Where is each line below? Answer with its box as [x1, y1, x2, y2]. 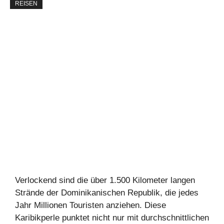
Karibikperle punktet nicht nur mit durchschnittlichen [15, 213, 209, 223]
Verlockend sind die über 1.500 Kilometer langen [15, 175, 195, 185]
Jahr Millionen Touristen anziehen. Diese [15, 200, 166, 210]
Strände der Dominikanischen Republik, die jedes [15, 188, 198, 198]
